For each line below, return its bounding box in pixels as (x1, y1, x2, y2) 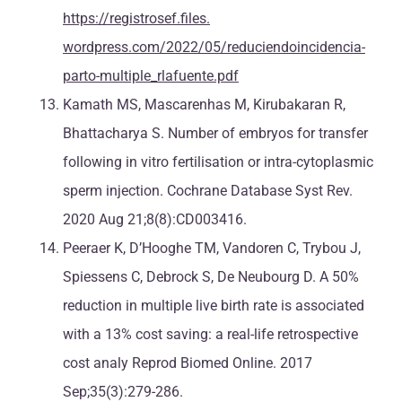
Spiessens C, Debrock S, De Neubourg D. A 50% (63, 268, 359, 286)
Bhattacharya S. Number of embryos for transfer (63, 125, 368, 143)
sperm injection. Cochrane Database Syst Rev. (63, 182, 353, 200)
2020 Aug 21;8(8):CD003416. (63, 211, 247, 229)
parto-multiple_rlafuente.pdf (63, 67, 239, 85)
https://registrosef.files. (63, 10, 210, 28)
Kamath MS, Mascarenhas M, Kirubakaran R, (63, 96, 345, 114)
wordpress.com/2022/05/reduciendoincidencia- (63, 39, 365, 57)
